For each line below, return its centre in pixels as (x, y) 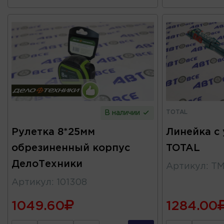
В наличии (123, 113)
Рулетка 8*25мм (53, 132)
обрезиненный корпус (71, 148)
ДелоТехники (47, 164)
